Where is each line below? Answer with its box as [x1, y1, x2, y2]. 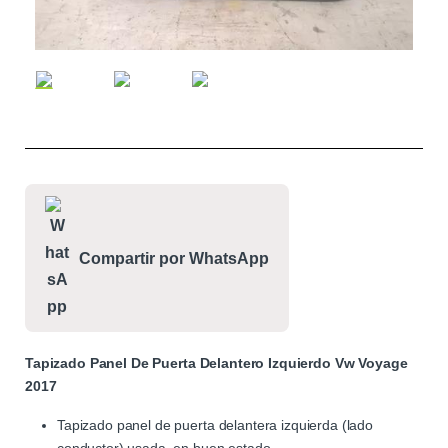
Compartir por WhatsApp [79, 249, 269, 267]
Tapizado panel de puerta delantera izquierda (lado [57, 417, 373, 434]
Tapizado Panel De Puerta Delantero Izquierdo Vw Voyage [25, 355, 408, 372]
